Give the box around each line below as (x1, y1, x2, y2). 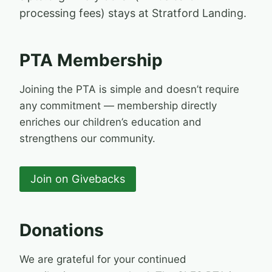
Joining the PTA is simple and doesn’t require (19, 83, 239, 95)
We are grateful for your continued (19, 253, 186, 266)
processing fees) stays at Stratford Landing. (19, 7, 246, 19)
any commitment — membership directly (19, 100, 217, 112)
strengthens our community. (19, 132, 155, 144)
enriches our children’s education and (19, 116, 202, 128)
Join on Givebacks (30, 172, 125, 186)
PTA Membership (19, 50, 163, 70)
